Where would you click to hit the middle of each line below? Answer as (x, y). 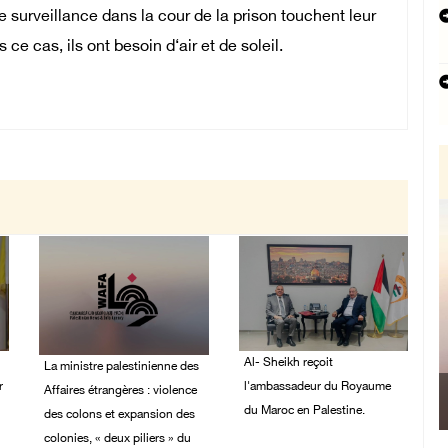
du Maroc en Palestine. (304, 410)
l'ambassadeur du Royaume (317, 386)
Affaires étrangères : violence (120, 391)
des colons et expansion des (119, 415)
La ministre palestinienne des (121, 367)
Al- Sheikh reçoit (288, 362)
